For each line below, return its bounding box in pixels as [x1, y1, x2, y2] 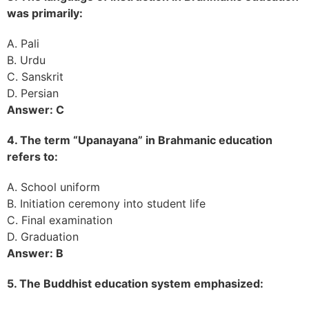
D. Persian [7, 86, 59, 100]
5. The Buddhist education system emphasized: [7, 276, 263, 290]
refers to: [7, 149, 58, 163]
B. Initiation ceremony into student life [7, 196, 206, 210]
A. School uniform [7, 179, 100, 194]
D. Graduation [7, 229, 79, 243]
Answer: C [7, 102, 64, 117]
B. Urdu [7, 52, 46, 67]
